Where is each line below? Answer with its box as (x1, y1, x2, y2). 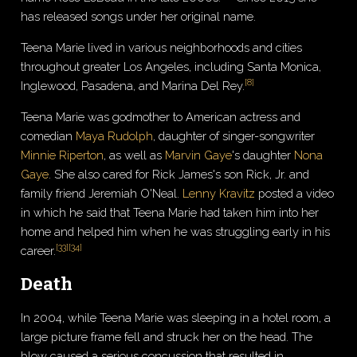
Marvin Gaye (165, 147, 233, 162)
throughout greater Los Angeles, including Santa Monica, (21, 59, 322, 73)
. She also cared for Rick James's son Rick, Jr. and (49, 167, 310, 181)
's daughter (232, 147, 295, 162)
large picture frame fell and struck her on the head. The (21, 330, 313, 344)
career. (21, 243, 57, 257)
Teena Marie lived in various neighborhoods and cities (21, 40, 303, 54)
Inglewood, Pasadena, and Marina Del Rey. (21, 78, 245, 92)
